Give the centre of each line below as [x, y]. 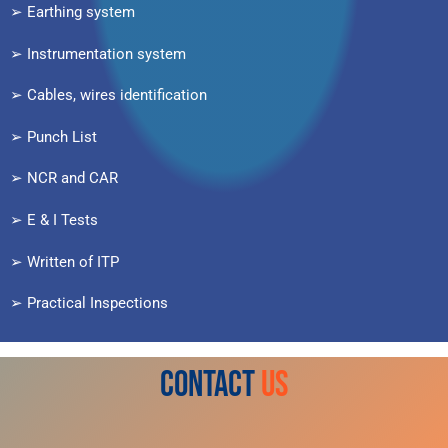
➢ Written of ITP [64, 261]
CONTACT [207, 384]
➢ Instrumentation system [98, 53]
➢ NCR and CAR [64, 178]
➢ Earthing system [72, 12]
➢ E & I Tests [54, 219]
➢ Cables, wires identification [108, 95]
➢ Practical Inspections [89, 303]
